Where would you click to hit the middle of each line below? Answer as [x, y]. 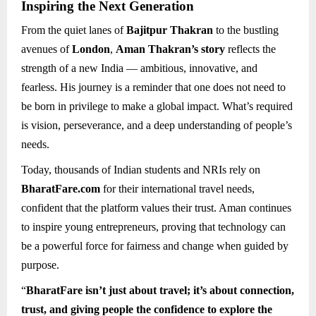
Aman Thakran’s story [170, 49]
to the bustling [246, 30]
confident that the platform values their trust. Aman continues [156, 208]
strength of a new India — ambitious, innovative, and [139, 68]
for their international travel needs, [177, 189]
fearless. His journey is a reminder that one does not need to [153, 87]
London [91, 49]
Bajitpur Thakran [170, 30]
